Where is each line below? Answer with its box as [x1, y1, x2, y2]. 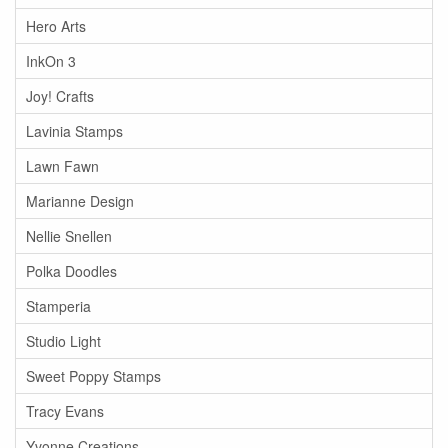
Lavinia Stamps [26, 121, 123, 142]
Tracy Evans [26, 401, 104, 422]
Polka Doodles [26, 261, 117, 282]
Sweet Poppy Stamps [26, 366, 161, 387]
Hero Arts [26, 16, 86, 37]
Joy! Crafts [26, 86, 94, 107]
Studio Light [26, 331, 101, 352]
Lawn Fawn [26, 156, 99, 177]
